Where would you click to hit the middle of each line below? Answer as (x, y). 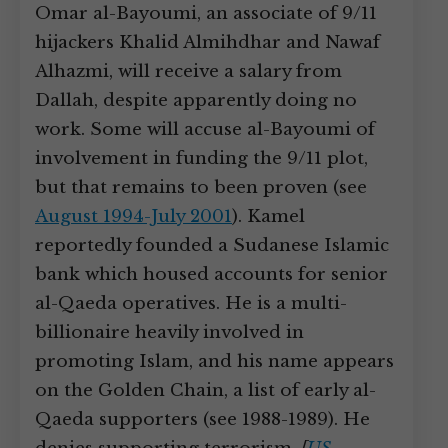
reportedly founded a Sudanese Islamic (212, 245)
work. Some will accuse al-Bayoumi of (205, 129)
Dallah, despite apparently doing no (196, 100)
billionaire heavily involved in (169, 332)
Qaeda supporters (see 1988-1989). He (202, 419)
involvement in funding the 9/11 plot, (201, 158)
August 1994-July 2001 (133, 216)
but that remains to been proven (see (201, 187)
